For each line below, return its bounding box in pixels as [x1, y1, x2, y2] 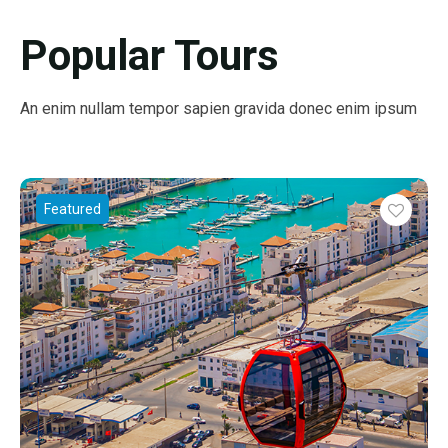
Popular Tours [20, 31, 279, 81]
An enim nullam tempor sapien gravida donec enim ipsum [20, 99, 417, 119]
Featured [44, 201, 101, 218]
